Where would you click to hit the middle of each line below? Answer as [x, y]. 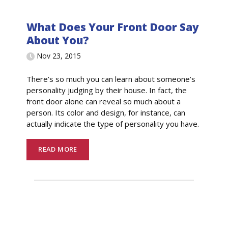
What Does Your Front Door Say [113, 27]
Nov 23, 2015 [59, 56]
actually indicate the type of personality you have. [113, 123]
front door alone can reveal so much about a [104, 101]
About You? [58, 40]
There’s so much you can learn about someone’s [111, 79]
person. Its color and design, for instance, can [106, 112]
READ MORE [58, 149]
